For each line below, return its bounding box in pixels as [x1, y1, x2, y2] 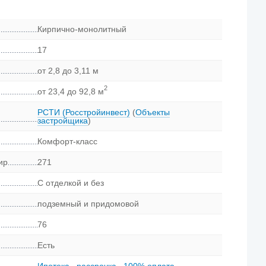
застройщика [37, 116, 88, 126]
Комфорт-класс [37, 137, 98, 147]
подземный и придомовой [37, 199, 140, 209]
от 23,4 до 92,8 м [37, 87, 104, 97]
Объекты [135, 107, 170, 118]
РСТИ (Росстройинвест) [37, 107, 131, 118]
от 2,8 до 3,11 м [37, 66, 99, 76]
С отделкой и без [37, 178, 104, 188]
